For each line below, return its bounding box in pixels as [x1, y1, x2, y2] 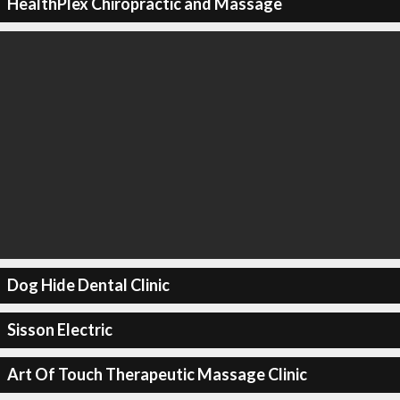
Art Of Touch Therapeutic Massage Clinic [6, 364, 307, 384]
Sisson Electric [6, 320, 112, 339]
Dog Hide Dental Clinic [6, 275, 170, 295]
